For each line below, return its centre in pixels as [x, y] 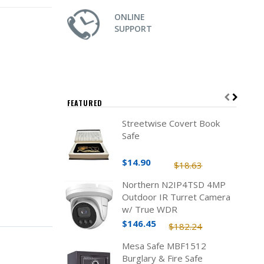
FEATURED [85, 103]
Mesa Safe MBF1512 [164, 246]
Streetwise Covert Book [171, 123]
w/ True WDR [149, 209]
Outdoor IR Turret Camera [176, 197]
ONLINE [129, 17]
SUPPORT [133, 29]
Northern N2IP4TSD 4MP [174, 184]
